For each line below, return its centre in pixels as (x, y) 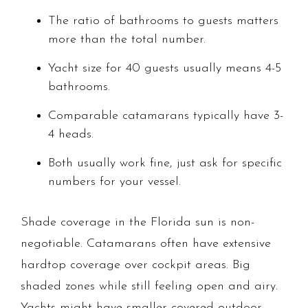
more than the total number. (127, 40)
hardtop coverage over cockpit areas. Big (135, 265)
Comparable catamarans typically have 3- (166, 116)
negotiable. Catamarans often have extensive (146, 244)
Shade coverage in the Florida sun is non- (137, 223)
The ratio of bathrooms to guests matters (163, 21)
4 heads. (71, 135)
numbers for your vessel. (114, 182)
